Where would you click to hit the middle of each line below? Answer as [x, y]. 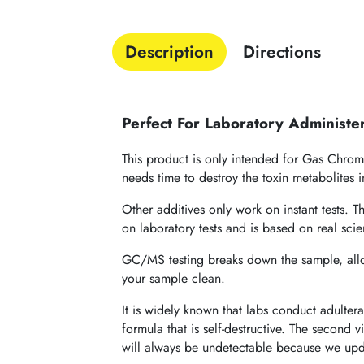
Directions [282, 52]
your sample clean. [174, 278]
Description [170, 52]
